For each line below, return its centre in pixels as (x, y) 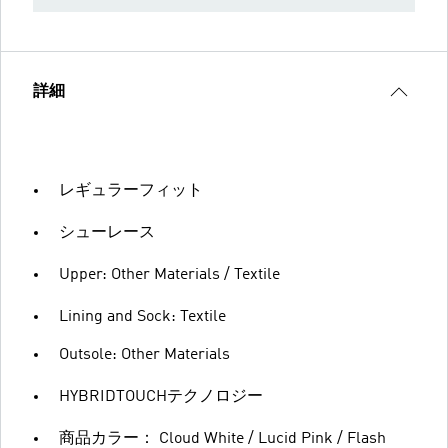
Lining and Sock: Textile (142, 317)
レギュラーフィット (131, 191)
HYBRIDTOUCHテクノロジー (161, 397)
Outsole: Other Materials (144, 355)
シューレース (107, 233)
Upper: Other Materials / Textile (169, 275)
